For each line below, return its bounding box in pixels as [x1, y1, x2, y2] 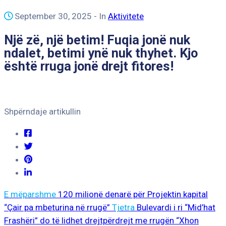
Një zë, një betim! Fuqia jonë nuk [4, 32, 190, 48]
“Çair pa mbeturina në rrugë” [4, 202, 110, 213]
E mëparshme [4, 189, 56, 200]
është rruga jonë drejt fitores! [4, 59, 174, 74]
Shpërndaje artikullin [4, 106, 81, 117]
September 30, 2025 [15, 11, 92, 21]
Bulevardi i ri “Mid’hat [137, 202, 215, 213]
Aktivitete [108, 11, 144, 21]
